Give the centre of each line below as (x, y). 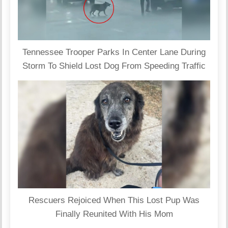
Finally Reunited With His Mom (114, 214)
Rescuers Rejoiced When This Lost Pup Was (114, 201)
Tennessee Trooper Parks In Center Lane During (114, 52)
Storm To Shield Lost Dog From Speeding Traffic (114, 66)
